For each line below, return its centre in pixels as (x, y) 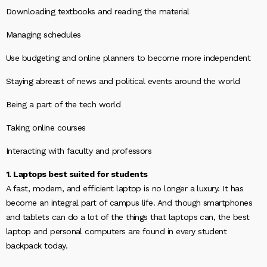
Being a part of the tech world (63, 104)
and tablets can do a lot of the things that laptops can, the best (128, 217)
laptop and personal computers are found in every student (117, 231)
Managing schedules (44, 35)
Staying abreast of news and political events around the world (123, 81)
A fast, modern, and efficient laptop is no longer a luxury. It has (125, 188)
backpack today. (37, 246)
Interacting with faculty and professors (79, 151)
